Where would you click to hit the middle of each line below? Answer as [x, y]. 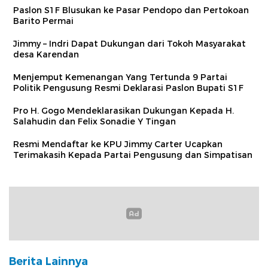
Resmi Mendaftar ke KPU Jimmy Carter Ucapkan [118, 144]
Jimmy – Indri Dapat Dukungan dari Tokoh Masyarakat [130, 44]
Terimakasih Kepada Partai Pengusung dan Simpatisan [133, 155]
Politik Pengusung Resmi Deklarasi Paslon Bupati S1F [128, 88]
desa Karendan [46, 55]
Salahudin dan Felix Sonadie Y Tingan [95, 122]
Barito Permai [43, 21]
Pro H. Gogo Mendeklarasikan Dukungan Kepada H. [124, 111]
